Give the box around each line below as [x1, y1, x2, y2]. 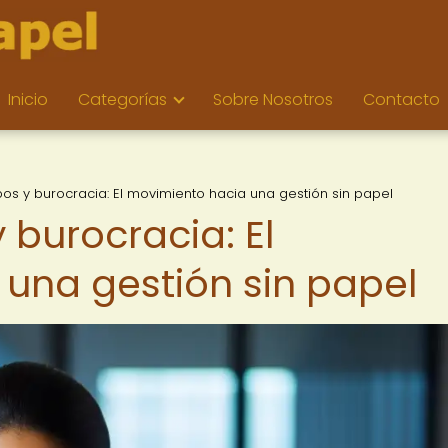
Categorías [78, 88, 167, 111]
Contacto [363, 88, 440, 111]
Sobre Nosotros [213, 88, 333, 111]
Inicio [8, 88, 48, 111]
